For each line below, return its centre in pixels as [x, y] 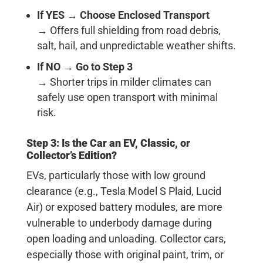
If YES [50, 15]
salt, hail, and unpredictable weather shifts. [136, 45]
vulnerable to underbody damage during [119, 222]
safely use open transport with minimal [127, 97]
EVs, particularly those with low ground [116, 175]
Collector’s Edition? [71, 155]
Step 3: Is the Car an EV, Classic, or [108, 143]
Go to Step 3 [104, 66]
